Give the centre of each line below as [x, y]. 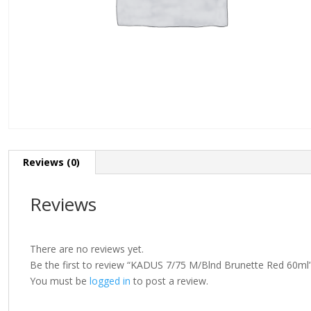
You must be [60, 281]
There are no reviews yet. [87, 249]
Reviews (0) [51, 162]
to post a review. [169, 281]
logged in [110, 281]
